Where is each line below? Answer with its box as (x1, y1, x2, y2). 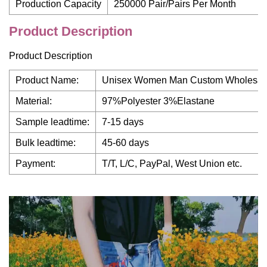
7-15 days (102, 117, 144, 127)
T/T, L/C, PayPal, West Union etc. (102, 159, 242, 169)
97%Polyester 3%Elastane (102, 96, 215, 106)
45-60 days (102, 138, 149, 148)
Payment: (15, 159, 55, 169)
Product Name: (15, 75, 79, 85)
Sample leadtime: (15, 117, 89, 127)
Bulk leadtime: (15, 138, 76, 148)
